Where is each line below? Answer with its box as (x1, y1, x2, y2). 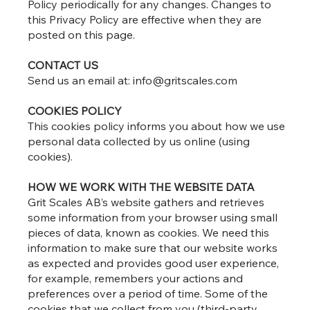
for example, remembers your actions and (28, 271, 244, 286)
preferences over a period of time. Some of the (28, 286, 268, 301)
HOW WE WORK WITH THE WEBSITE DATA (28, 180, 255, 194)
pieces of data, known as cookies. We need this (28, 226, 270, 240)
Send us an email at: (28, 73, 134, 88)
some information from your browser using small (28, 210, 278, 225)
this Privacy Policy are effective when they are (28, 12, 262, 27)
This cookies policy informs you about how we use (28, 119, 286, 134)
